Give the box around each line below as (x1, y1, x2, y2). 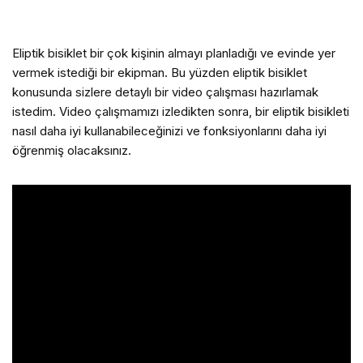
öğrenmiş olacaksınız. (12, 143, 131, 158)
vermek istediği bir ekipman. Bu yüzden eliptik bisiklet (12, 65, 307, 80)
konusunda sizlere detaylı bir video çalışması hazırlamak (12, 84, 318, 100)
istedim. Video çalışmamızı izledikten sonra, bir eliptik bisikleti (12, 104, 349, 119)
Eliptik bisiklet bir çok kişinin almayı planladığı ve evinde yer (12, 45, 335, 61)
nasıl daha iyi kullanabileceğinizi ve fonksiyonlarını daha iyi (12, 123, 327, 139)
